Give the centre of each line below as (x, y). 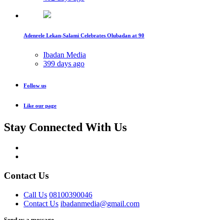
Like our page (40, 105)
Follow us (35, 85)
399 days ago (64, 63)
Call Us (35, 194)
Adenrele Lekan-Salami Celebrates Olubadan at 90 (84, 35)
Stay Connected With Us (65, 127)
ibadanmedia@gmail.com (100, 203)
